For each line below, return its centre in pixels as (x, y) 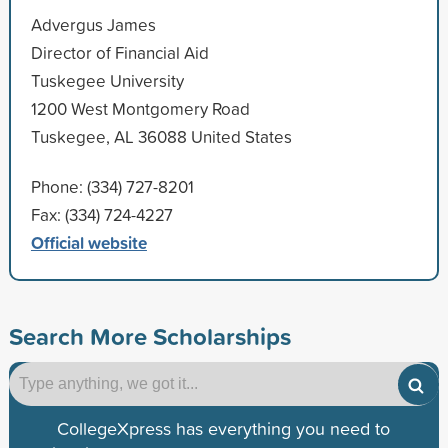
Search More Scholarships (149, 335)
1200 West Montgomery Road (140, 108)
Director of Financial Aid (119, 52)
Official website (88, 242)
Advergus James (93, 24)
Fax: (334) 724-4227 (101, 214)
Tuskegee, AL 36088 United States (161, 136)
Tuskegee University (107, 80)
